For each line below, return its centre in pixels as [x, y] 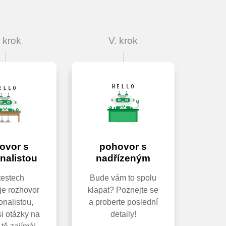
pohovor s [123, 147]
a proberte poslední [123, 202]
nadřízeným [123, 158]
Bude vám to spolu [123, 178]
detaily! [123, 214]
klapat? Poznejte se [123, 190]
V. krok [123, 41]
